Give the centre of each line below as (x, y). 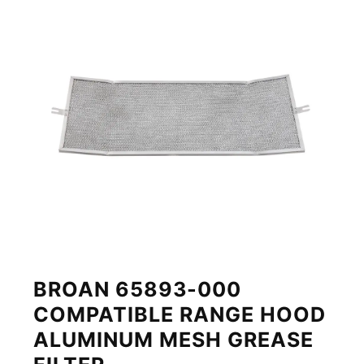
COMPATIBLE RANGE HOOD (180, 314)
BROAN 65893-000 (138, 289)
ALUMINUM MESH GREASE (174, 339)
